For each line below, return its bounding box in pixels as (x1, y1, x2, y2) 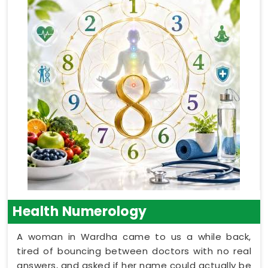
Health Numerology (13, 202, 147, 221)
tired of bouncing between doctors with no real (17, 244, 251, 257)
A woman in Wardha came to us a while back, (17, 230, 251, 243)
